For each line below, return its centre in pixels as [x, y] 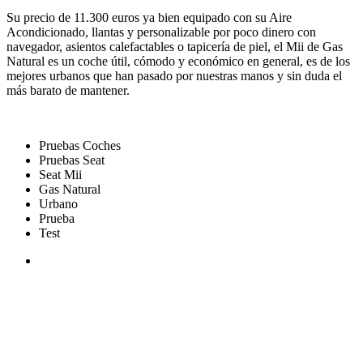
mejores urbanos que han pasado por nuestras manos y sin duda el [174, 75]
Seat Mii [60, 174]
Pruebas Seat [72, 160]
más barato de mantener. [68, 90]
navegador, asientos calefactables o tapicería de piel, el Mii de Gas [175, 46]
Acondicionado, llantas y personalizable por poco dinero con [161, 32]
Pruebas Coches [80, 145]
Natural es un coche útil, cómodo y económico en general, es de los [178, 61]
